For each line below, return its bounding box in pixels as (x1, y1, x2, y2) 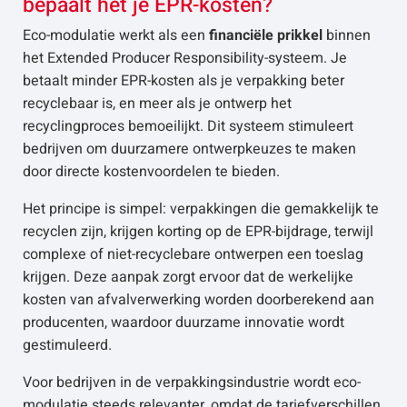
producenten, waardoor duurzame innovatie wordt (23, 312, 344, 333)
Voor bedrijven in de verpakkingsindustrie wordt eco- (23, 372, 361, 393)
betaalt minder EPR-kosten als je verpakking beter (23, 70, 344, 92)
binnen (323, 25, 371, 46)
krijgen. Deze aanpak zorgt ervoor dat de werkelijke (23, 266, 353, 288)
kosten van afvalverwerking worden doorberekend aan (23, 289, 374, 311)
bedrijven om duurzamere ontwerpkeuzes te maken (23, 138, 356, 160)
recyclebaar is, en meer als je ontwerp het (23, 93, 292, 114)
